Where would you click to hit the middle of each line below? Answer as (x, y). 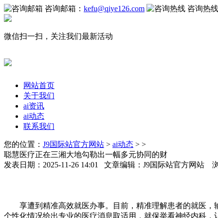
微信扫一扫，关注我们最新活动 (58, 36)
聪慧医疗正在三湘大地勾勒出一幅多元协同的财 (86, 154)
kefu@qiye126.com (114, 9)
